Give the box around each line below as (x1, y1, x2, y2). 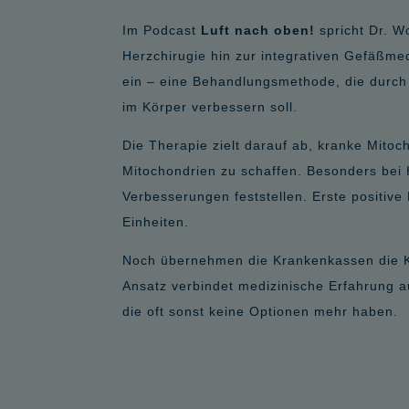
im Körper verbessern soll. (122, 99, 299, 114)
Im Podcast (122, 22, 202, 37)
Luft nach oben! (201, 22, 316, 37)
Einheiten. (122, 214, 190, 229)
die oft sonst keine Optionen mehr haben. (122, 303, 399, 319)
